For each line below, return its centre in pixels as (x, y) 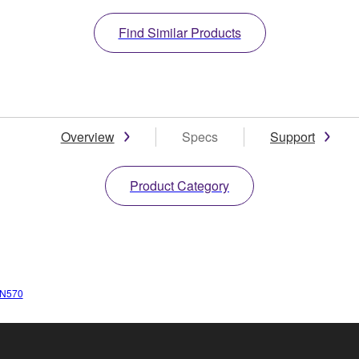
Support (292, 136)
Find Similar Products (179, 32)
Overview (87, 136)
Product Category (179, 185)
